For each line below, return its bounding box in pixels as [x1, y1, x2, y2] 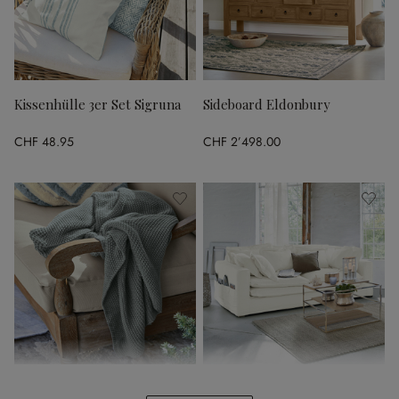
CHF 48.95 [14, 133, 74, 151]
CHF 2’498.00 [203, 133, 281, 151]
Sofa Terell [203, 379, 268, 397]
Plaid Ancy [14, 379, 75, 397]
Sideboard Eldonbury [203, 94, 330, 113]
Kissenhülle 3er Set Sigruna [14, 94, 181, 113]
